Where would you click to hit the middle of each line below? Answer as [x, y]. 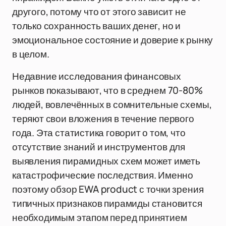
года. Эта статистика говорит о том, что [99, 133]
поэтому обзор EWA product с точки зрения [108, 189]
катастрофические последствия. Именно [103, 175]
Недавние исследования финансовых [97, 76]
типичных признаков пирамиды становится [107, 203]
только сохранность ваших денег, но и [97, 26]
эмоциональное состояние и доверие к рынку [113, 40]
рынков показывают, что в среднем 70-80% [107, 90]
